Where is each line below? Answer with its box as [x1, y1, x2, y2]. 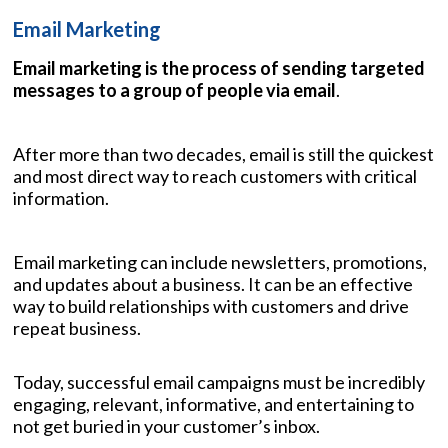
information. [13, 186, 109, 209]
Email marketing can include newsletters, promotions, [13, 250, 427, 273]
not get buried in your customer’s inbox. [13, 414, 320, 437]
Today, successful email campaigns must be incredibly [13, 370, 425, 393]
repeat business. [13, 316, 141, 339]
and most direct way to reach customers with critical [13, 164, 417, 187]
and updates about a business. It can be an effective [13, 272, 413, 295]
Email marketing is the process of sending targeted [13, 56, 425, 79]
